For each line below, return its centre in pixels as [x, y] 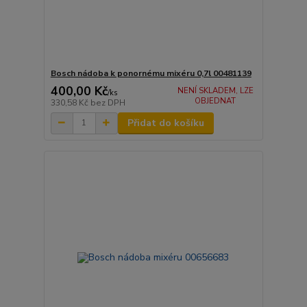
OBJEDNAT [216, 101]
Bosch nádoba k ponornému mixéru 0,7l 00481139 [151, 74]
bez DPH [108, 102]
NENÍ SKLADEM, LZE [215, 90]
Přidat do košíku [165, 123]
